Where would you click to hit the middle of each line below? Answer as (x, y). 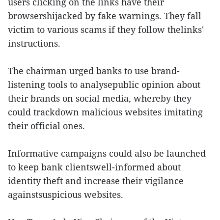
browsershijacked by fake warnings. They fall (105, 15)
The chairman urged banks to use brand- (94, 70)
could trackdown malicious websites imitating (105, 112)
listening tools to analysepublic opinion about (104, 84)
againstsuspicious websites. (66, 194)
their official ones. (46, 125)
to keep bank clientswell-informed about (94, 167)
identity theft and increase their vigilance (96, 180)
